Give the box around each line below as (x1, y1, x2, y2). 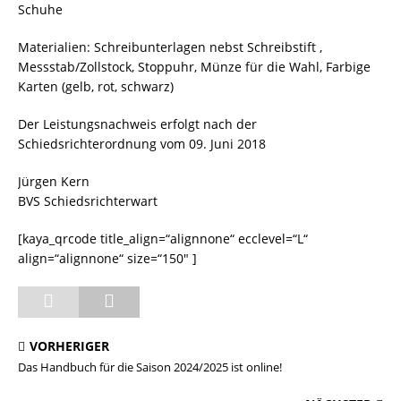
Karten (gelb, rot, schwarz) (18, 78, 174, 95)
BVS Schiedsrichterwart (18, 192, 158, 209)
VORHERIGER (30, 337, 109, 354)
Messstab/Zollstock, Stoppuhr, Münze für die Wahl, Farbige (18, 58, 371, 75)
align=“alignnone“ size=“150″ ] (18, 250, 197, 267)
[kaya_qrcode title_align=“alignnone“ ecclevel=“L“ (18, 230, 308, 247)
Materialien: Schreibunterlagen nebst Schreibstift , (18, 38, 322, 55)
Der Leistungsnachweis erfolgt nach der (18, 115, 257, 132)
